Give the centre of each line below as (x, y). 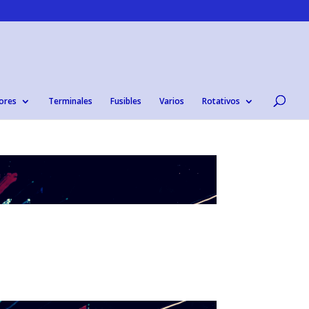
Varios (172, 101)
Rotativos (221, 101)
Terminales (70, 101)
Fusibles (126, 101)
